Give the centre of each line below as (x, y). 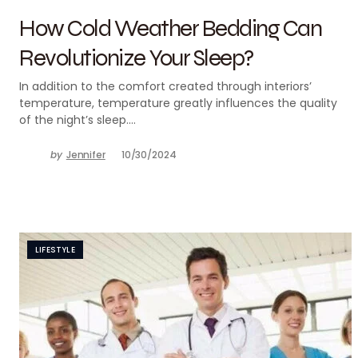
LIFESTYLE (55, 250)
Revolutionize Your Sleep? (136, 57)
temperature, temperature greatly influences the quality (178, 103)
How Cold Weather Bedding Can (170, 28)
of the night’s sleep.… (78, 120)
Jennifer (86, 155)
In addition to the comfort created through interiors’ (165, 86)
